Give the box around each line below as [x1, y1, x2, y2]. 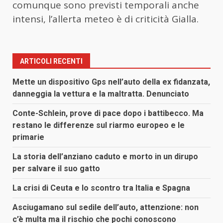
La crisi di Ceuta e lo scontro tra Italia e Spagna [12, 183, 190, 193]
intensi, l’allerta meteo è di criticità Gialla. [12, 12, 199, 25]
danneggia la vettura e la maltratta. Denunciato [12, 89, 189, 99]
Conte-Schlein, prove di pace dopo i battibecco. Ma [12, 108, 204, 118]
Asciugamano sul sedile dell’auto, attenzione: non [12, 202, 199, 212]
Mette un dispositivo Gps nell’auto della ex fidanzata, [12, 77, 210, 87]
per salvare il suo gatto [12, 163, 100, 173]
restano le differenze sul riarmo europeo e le [12, 120, 185, 130]
